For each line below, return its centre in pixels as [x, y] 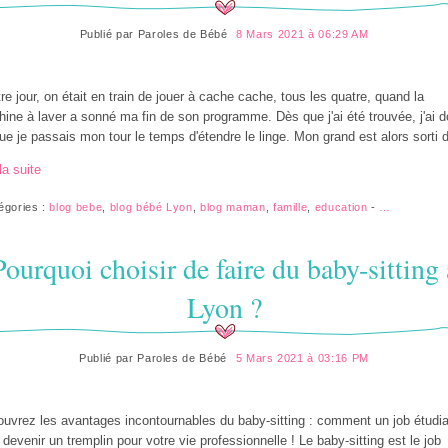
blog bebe [76, 207]
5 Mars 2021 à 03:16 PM [302, 358]
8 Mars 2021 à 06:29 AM [302, 34]
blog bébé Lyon [151, 207]
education [341, 207]
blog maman [233, 207]
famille [290, 207]
